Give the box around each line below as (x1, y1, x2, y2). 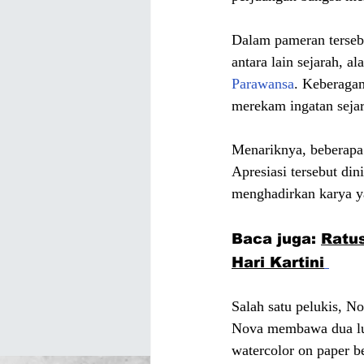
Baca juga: (232, 231, 321, 248)
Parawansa (232, 76, 294, 93)
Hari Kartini (232, 254, 324, 271)
